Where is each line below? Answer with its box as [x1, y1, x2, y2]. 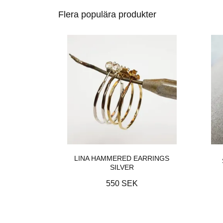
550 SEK [106, 179, 138, 188]
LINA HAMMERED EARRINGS [74, 154, 169, 163]
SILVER [110, 163, 134, 172]
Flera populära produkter [58, 9, 156, 20]
